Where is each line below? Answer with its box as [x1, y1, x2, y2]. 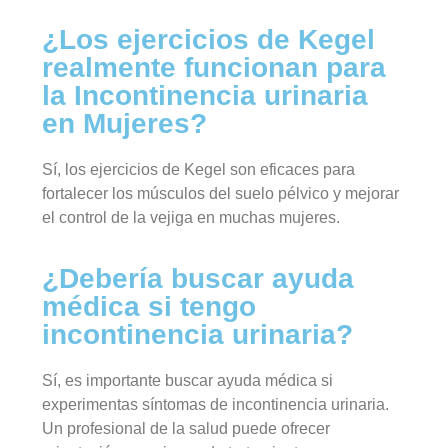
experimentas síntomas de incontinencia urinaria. [42, 395, 390, 413]
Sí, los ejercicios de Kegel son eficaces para [42, 161, 356, 179]
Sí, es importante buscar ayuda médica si [42, 371, 334, 389]
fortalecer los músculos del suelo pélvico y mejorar [42, 185, 400, 203]
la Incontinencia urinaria [42, 80, 369, 112]
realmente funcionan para [42, 52, 387, 84]
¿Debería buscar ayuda [42, 262, 355, 294]
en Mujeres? [42, 108, 208, 140]
